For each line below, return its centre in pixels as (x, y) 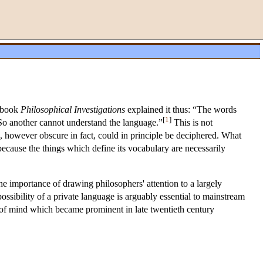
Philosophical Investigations (73, 110)
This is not (192, 123)
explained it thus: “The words (181, 110)
